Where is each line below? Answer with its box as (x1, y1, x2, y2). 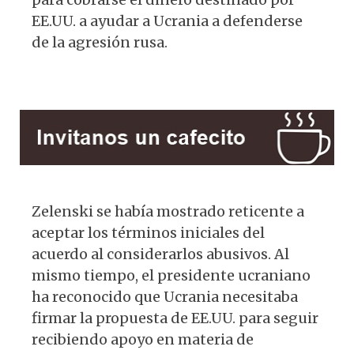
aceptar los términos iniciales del (32, 223, 265, 242)
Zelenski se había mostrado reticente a (32, 201, 304, 220)
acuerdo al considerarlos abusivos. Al (32, 244, 289, 263)
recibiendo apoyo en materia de (32, 330, 254, 348)
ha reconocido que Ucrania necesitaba (32, 287, 298, 306)
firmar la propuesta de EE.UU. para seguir (32, 308, 318, 327)
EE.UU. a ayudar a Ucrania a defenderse (32, 11, 303, 30)
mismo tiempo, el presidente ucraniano (32, 265, 311, 284)
